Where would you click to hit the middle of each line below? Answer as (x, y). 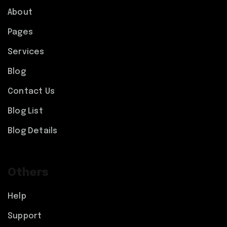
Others (28, 173)
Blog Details (33, 131)
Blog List (25, 111)
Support (25, 216)
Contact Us (31, 91)
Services (26, 52)
